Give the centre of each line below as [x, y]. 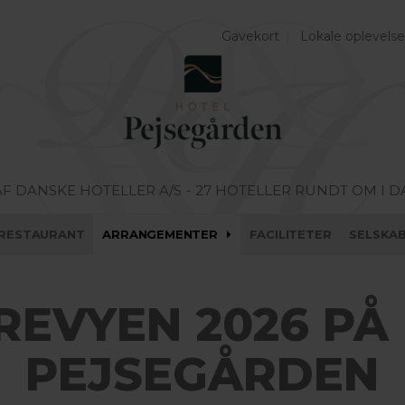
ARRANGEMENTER [160, 234]
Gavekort [250, 36]
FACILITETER [290, 234]
